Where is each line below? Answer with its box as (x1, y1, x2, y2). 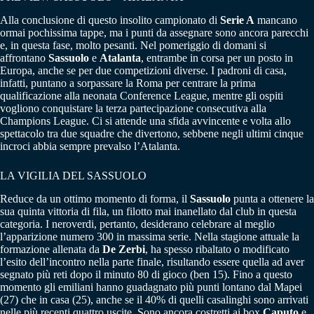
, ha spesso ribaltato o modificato (145, 243, 289, 255)
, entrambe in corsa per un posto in (141, 51, 293, 64)
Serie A (220, 13, 254, 26)
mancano (254, 13, 297, 26)
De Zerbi (102, 243, 145, 255)
